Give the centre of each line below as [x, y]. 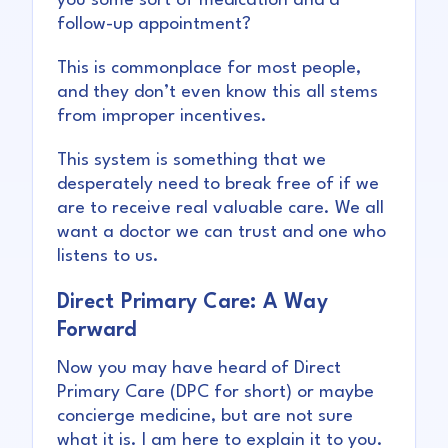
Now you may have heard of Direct [199, 369]
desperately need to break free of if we [218, 185]
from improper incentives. [162, 117]
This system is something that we [191, 161]
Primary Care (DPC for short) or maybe [215, 393]
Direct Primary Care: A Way [192, 303]
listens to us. [108, 257]
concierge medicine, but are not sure [205, 417]
